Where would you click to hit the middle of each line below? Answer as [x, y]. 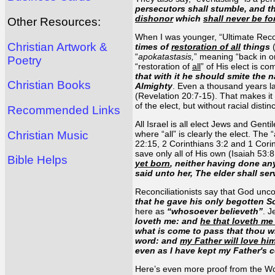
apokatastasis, [166, 56]
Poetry [25, 60]
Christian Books [49, 85]
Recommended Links [64, 110]
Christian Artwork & [57, 47]
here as [150, 211]
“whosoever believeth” [214, 211]
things [255, 46]
